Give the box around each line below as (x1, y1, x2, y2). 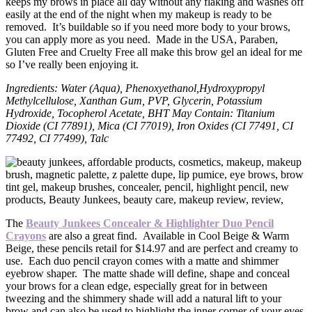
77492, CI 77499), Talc (6, 132, 109, 145)
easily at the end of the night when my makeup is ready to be (6, 8, 272, 21)
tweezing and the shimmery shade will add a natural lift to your (6, 292, 281, 305)
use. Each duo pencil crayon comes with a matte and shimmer (6, 255, 279, 267)
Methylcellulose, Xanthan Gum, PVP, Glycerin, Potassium (6, 95, 263, 107)
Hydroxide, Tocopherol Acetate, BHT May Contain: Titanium (6, 107, 275, 120)
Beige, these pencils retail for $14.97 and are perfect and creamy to (6, 242, 298, 255)
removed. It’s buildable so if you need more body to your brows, (6, 21, 290, 33)
